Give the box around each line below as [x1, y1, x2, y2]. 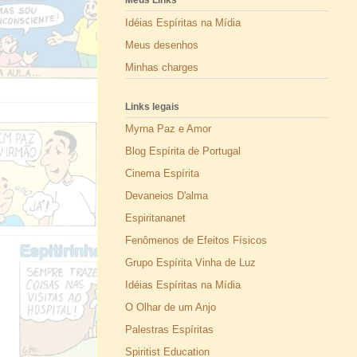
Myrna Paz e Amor [125, 123, 211, 135]
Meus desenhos [125, 38, 198, 51]
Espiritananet [125, 212, 186, 225]
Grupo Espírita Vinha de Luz [125, 257, 256, 269]
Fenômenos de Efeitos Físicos [125, 234, 267, 247]
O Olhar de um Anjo [125, 301, 216, 314]
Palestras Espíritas [125, 324, 214, 336]
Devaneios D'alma [125, 190, 208, 202]
